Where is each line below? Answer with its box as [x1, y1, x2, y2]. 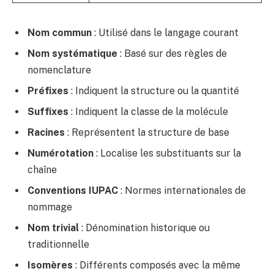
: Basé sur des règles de [117, 48, 227, 60]
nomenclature [28, 64, 91, 76]
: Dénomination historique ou [79, 222, 210, 234]
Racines [28, 127, 65, 139]
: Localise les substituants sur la [94, 147, 241, 160]
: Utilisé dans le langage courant [92, 27, 239, 39]
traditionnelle [28, 239, 89, 251]
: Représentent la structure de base [65, 127, 229, 139]
